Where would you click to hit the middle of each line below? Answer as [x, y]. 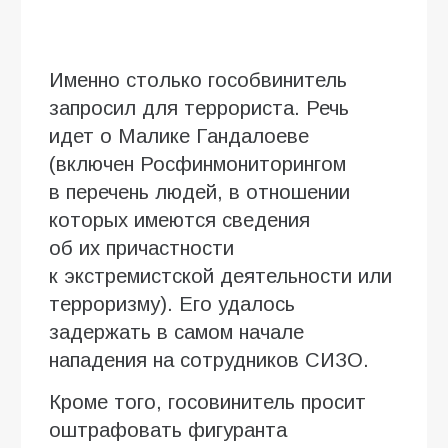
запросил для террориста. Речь [199, 107]
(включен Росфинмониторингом [197, 163]
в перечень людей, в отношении [199, 191]
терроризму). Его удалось [172, 303]
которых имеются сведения [179, 219]
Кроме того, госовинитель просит [207, 401]
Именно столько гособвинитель [198, 79]
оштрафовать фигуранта [168, 429]
